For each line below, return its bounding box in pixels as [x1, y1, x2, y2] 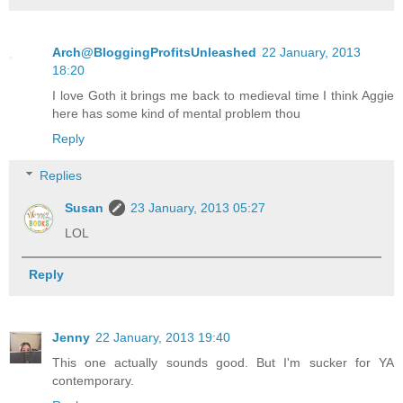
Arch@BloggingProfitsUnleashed [52, 44, 256, 59]
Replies [40, 168, 83, 184]
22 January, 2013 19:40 [95, 329, 230, 345]
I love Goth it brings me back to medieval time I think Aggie [52, 87, 394, 103]
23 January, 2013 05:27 [130, 201, 266, 216]
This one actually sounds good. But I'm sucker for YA [52, 354, 394, 370]
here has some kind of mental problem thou [52, 105, 300, 121]
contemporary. [52, 372, 134, 388]
